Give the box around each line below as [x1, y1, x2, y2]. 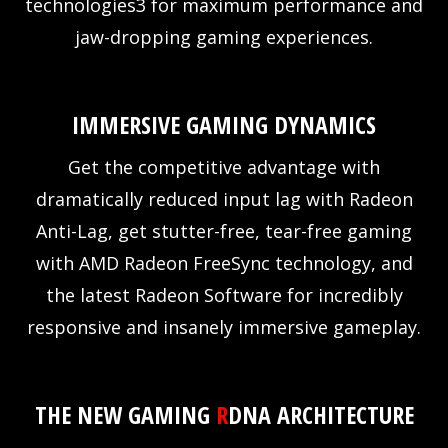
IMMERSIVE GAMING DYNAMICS [72, 107, 376, 141]
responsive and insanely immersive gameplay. [27, 314, 421, 339]
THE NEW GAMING [34, 397, 216, 431]
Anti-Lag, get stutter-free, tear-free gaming [36, 218, 412, 243]
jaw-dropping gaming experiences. [75, 24, 373, 49]
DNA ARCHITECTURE [227, 397, 414, 431]
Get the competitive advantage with [68, 154, 380, 179]
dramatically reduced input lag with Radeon [35, 186, 413, 211]
